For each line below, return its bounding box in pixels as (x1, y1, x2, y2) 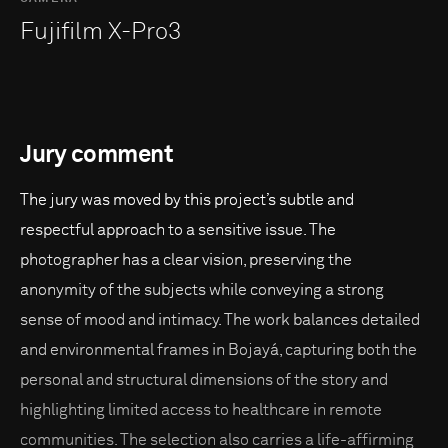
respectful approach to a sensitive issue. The (20, 221, 336, 238)
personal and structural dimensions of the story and (20, 371, 388, 388)
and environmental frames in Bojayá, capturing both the (20, 341, 417, 358)
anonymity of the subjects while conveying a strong (20, 281, 384, 298)
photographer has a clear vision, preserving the (20, 251, 352, 268)
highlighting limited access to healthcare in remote (20, 401, 382, 418)
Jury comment (20, 142, 174, 167)
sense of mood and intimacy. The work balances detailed (20, 311, 420, 328)
